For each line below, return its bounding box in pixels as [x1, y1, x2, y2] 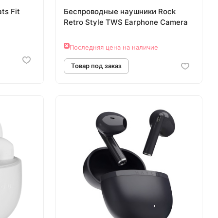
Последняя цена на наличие [70, 43, 158, 51]
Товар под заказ [127, 117, 184, 126]
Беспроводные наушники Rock [64, 7, 176, 17]
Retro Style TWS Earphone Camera [64, 18, 188, 27]
